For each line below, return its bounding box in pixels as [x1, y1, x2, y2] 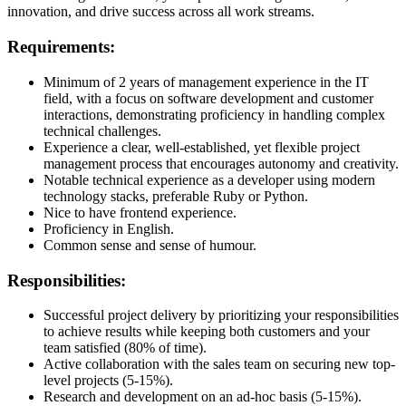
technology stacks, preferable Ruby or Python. [43, 188, 308, 204]
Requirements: [7, 37, 115, 57]
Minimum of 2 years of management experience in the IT [43, 73, 369, 90]
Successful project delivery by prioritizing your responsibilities [43, 307, 399, 324]
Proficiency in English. [43, 220, 174, 237]
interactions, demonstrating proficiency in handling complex [43, 106, 385, 122]
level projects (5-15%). [43, 372, 173, 389]
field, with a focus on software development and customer [43, 90, 373, 106]
